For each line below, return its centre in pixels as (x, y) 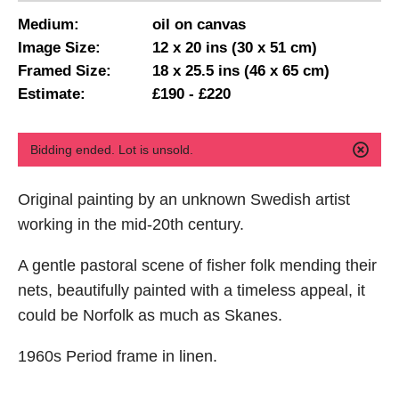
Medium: (48, 25)
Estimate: (51, 94)
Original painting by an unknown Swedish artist (183, 199)
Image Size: (59, 48)
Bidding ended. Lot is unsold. (111, 150)
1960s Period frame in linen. (117, 356)
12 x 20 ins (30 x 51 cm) (234, 48)
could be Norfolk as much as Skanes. (150, 315)
